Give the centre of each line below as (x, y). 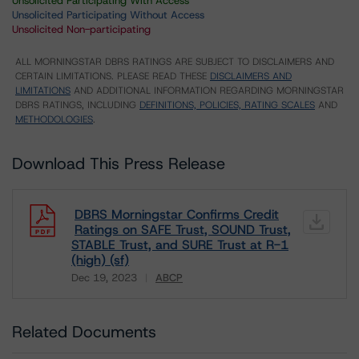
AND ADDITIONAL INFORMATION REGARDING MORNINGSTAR (207, 91)
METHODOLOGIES (54, 119)
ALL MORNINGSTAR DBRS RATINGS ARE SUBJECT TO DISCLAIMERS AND (175, 62)
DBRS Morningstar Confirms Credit (177, 214)
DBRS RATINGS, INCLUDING (77, 105)
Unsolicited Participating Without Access (108, 15)
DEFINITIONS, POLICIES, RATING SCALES (227, 105)
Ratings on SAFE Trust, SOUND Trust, (183, 230)
